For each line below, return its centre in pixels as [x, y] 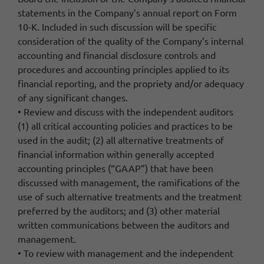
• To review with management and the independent [126, 253]
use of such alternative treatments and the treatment [130, 196]
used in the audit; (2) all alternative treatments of [121, 139]
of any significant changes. [73, 97]
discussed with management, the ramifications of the [129, 182]
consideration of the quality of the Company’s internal [131, 40]
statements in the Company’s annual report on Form [127, 12]
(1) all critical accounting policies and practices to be [125, 125]
